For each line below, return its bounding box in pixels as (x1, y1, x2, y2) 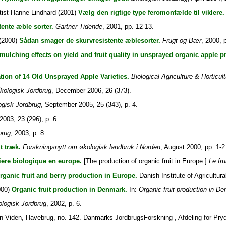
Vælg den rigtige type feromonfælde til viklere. (78, 9, 224, 16)
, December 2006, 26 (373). (51, 87, 131, 94)
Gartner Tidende (55, 23, 102, 30)
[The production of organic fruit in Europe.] (81, 157, 209, 165)
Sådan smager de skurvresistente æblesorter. (19, 37, 160, 44)
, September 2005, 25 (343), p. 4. (40, 101, 138, 108)
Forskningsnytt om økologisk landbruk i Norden (22, 143, 160, 151)
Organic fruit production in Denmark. (11, 186, 127, 193)
